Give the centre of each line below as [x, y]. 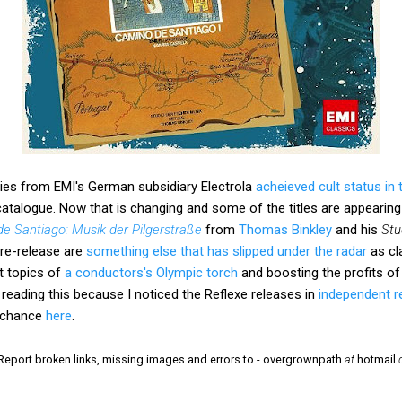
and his [357, 229]
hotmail [376, 359]
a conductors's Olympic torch [151, 272]
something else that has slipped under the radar [227, 251]
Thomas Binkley [285, 229]
